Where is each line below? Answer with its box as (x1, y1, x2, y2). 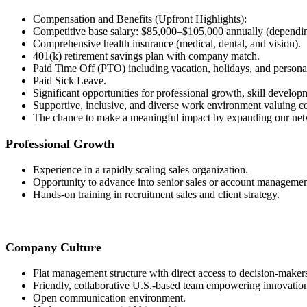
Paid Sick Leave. (33, 75, 106, 87)
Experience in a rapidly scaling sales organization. (33, 163, 248, 175)
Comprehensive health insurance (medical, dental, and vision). (33, 38, 301, 50)
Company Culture (5, 240, 101, 254)
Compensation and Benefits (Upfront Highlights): (33, 13, 247, 25)
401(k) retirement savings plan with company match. (33, 50, 260, 62)
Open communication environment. (33, 292, 186, 304)
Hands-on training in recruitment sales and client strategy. (33, 188, 280, 200)
